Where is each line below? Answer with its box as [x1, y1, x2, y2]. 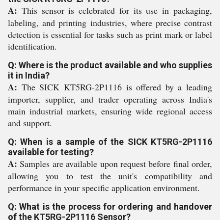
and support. [8, 117, 52, 129]
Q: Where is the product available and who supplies [8, 60, 212, 70]
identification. [8, 40, 57, 52]
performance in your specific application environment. [8, 182, 200, 193]
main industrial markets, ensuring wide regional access [8, 105, 212, 117]
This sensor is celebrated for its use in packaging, [17, 4, 212, 16]
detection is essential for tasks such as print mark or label [8, 28, 212, 40]
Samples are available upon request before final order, [17, 158, 212, 169]
